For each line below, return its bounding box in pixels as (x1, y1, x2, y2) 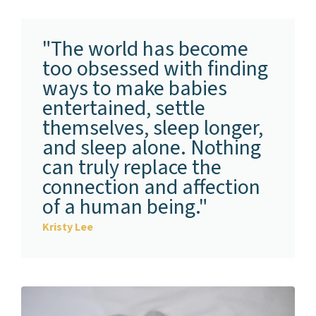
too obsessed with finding (42, 53, 268, 84)
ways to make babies (42, 73, 227, 104)
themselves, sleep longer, (42, 112, 263, 143)
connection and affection (42, 171, 260, 202)
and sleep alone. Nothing (42, 132, 261, 163)
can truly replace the (42, 152, 221, 183)
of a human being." (42, 191, 207, 222)
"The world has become (42, 33, 248, 64)
